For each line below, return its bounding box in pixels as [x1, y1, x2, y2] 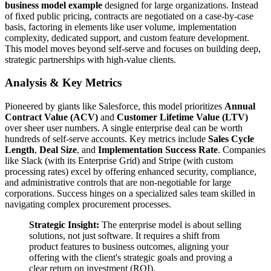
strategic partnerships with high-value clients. [5, 54, 176, 65]
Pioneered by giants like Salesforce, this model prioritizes [5, 101, 224, 112]
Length [5, 145, 34, 155]
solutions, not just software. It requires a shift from [29, 230, 220, 241]
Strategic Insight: [29, 220, 99, 230]
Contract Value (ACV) [5, 112, 98, 123]
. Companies [218, 145, 266, 155]
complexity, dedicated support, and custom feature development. [5, 32, 249, 43]
